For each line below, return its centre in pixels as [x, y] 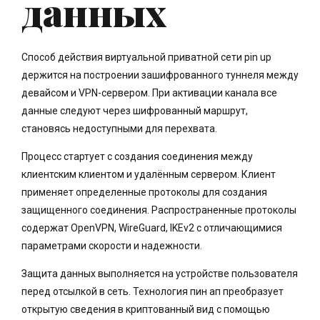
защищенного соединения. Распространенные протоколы [159, 210]
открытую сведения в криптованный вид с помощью [146, 309]
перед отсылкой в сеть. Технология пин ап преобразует [152, 291]
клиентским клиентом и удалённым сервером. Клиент [149, 174]
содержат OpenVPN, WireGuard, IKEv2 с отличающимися [152, 227]
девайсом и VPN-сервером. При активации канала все [149, 92]
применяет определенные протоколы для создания [144, 192]
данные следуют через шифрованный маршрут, [135, 110]
